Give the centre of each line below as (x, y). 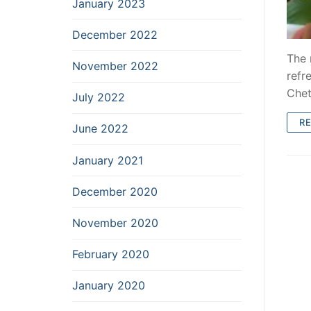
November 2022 (115, 66)
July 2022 (99, 98)
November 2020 (115, 222)
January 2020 (109, 286)
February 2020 (111, 254)
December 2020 (115, 191)
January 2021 (108, 160)
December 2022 (115, 34)
